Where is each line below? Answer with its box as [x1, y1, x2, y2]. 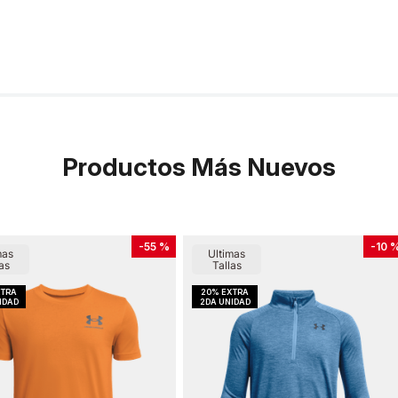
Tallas [211, 258, 242, 272]
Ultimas [208, 246, 245, 260]
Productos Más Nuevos [62, 152, 336, 182]
